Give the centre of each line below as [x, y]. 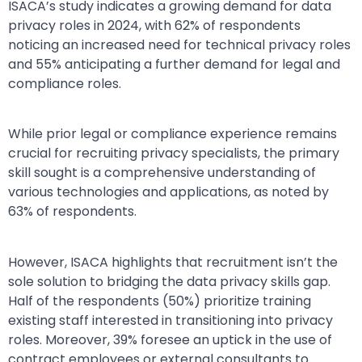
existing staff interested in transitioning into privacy [170, 320]
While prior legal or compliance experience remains [173, 134]
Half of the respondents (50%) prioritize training [160, 301]
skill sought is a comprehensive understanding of [162, 173]
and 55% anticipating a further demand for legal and [174, 64]
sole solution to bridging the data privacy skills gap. [169, 281]
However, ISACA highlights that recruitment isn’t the [173, 262]
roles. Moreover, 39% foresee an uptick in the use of [170, 339]
